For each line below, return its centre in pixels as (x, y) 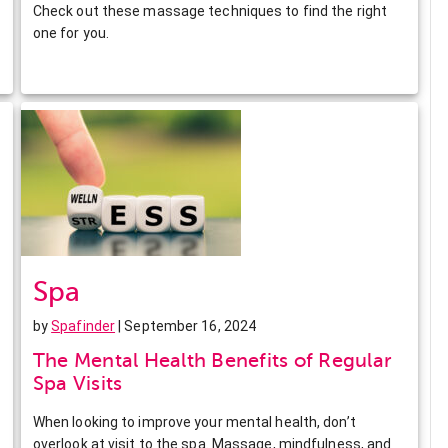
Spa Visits (77, 383)
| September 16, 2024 (186, 325)
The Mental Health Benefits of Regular (212, 360)
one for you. (71, 32)
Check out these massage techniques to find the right (210, 10)
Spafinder (83, 325)
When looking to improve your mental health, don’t (194, 421)
